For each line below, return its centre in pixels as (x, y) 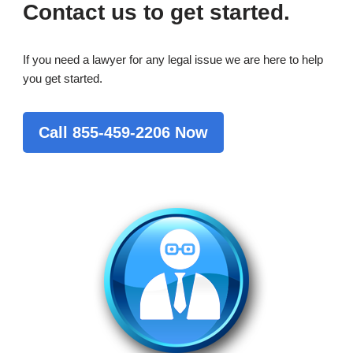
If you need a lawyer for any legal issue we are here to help (173, 59)
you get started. (63, 78)
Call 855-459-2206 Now (124, 132)
